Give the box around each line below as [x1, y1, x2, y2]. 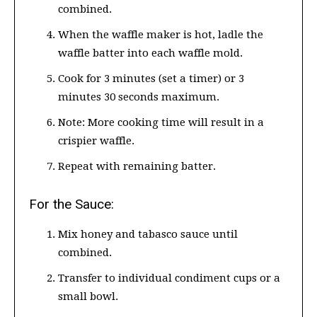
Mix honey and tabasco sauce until [58, 228, 238, 241]
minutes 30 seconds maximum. [58, 91, 219, 104]
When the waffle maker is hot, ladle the [58, 28, 263, 42]
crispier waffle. [58, 134, 134, 148]
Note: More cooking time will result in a [58, 116, 264, 129]
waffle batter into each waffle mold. [58, 47, 243, 60]
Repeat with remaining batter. [58, 160, 216, 173]
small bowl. [58, 290, 118, 304]
